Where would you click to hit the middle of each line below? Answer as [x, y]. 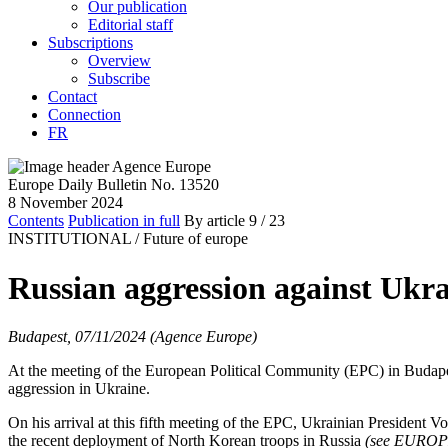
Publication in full [124, 221]
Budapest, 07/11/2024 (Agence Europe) [132, 336]
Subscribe [119, 79]
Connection [84, 115]
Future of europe [195, 239]
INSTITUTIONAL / [73, 239]
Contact [72, 97]
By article [214, 221]
